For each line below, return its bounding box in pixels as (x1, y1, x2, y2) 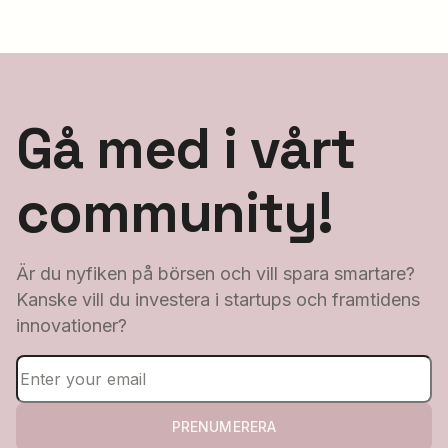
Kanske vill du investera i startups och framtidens (16, 288, 420, 310)
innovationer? (16, 314, 127, 336)
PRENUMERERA (171, 418, 277, 436)
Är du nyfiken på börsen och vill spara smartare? (16, 262, 415, 284)
